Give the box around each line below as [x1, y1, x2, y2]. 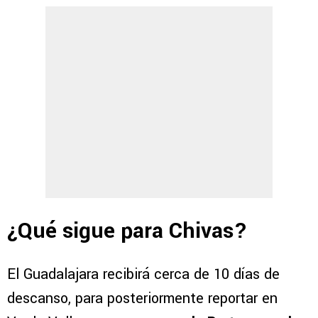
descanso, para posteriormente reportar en [7, 287, 278, 309]
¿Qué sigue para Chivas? [7, 215, 248, 246]
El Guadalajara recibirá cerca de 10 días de [7, 263, 280, 285]
